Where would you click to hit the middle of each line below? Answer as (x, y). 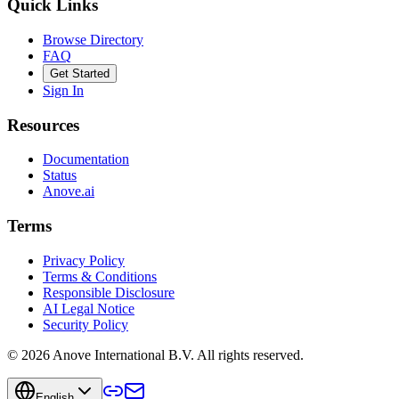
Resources (43, 125)
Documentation (86, 159)
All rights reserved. (250, 354)
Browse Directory (93, 39)
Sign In (63, 90)
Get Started (80, 73)
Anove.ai (69, 191)
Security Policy (85, 324)
